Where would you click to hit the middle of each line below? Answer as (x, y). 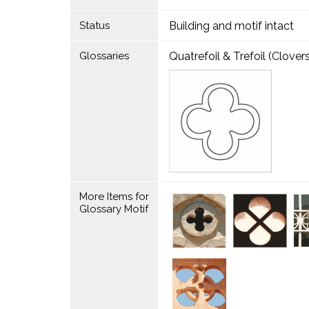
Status (94, 26)
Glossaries (104, 56)
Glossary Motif (113, 209)
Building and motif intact (231, 26)
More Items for (114, 197)
